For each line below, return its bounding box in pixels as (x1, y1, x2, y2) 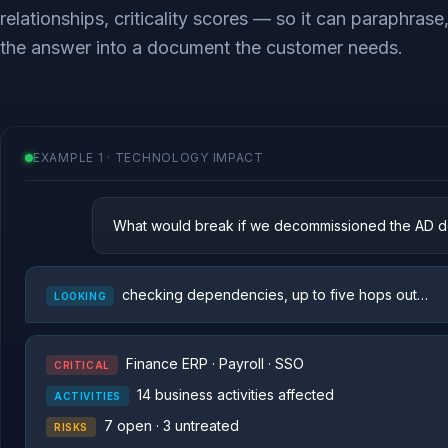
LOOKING (54, 290, 107, 302)
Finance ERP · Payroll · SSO (125, 355, 304, 372)
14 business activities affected (137, 386, 334, 403)
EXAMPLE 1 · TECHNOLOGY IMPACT (33, 150, 264, 165)
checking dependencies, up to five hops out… (122, 286, 429, 303)
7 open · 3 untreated (104, 417, 239, 434)
